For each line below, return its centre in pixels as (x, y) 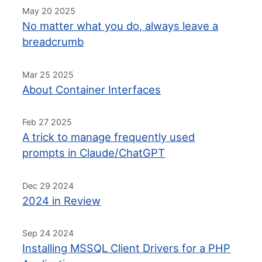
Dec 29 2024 (48, 185)
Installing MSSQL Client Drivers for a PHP (127, 248)
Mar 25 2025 (48, 74)
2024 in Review (62, 200)
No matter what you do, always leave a (120, 25)
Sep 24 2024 (48, 233)
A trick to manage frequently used (109, 137)
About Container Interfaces (92, 89)
